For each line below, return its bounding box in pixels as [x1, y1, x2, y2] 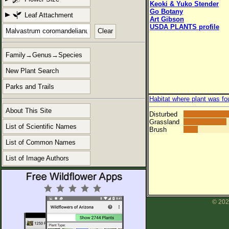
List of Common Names [6, 138, 76, 146]
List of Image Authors [6, 154, 69, 162]
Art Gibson [150, 15, 184, 23]
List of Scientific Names [6, 122, 77, 130]
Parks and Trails [6, 83, 54, 91]
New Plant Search [6, 67, 59, 75]
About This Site [6, 106, 52, 114]
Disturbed [149, 110, 177, 119]
